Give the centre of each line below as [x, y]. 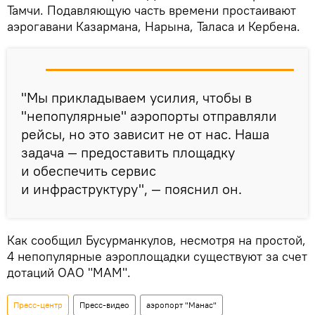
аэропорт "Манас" [181, 305]
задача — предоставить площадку [128, 152]
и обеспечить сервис [89, 171]
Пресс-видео [104, 305]
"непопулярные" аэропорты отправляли [149, 116]
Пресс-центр [38, 305]
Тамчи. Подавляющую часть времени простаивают [152, 10]
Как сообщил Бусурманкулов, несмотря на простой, [156, 240]
